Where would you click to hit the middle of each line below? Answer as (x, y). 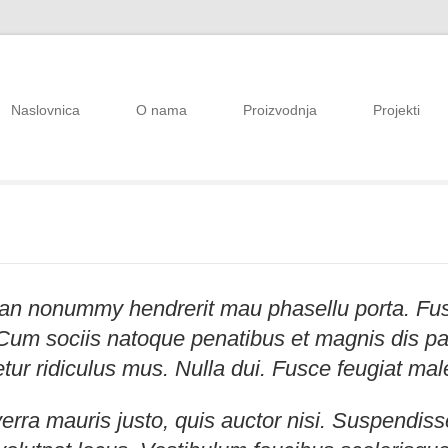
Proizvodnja (280, 110)
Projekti (396, 110)
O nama (161, 110)
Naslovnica (45, 110)
